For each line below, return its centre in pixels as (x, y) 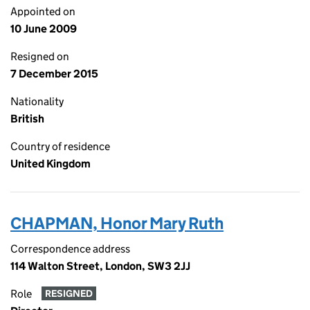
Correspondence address (70, 249)
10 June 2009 (44, 29)
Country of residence (60, 146)
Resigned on (40, 56)
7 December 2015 (54, 74)
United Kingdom (51, 164)
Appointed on (43, 11)
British (27, 119)
